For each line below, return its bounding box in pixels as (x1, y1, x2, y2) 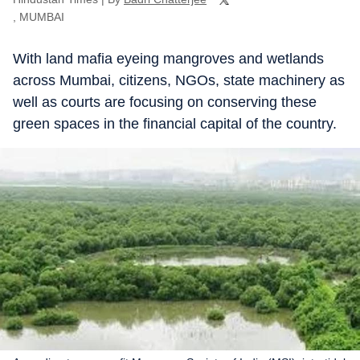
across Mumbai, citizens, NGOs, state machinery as (13, 72, 345, 88)
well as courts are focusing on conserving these (13, 94, 317, 110)
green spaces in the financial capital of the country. (13, 116, 337, 132)
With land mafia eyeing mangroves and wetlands (13, 51, 324, 67)
